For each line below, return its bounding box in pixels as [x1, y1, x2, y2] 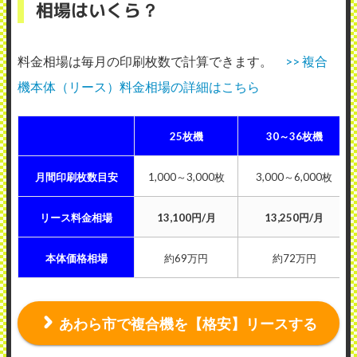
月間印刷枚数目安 [34, 171, 118, 184]
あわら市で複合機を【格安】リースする [58, 315, 317, 333]
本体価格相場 [45, 252, 108, 265]
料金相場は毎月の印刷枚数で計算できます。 [18, 53, 285, 69]
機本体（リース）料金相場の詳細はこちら [18, 79, 260, 95]
